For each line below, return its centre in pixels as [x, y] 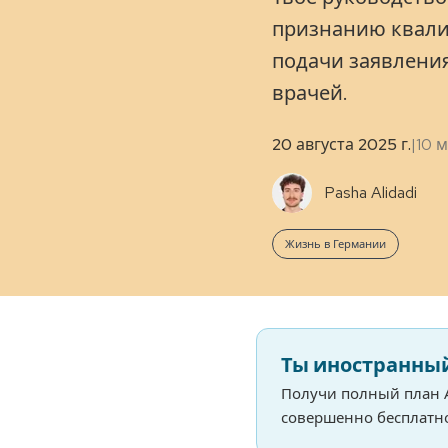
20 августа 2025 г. [341, 144]
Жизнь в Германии [335, 244]
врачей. [310, 93]
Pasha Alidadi [370, 192]
